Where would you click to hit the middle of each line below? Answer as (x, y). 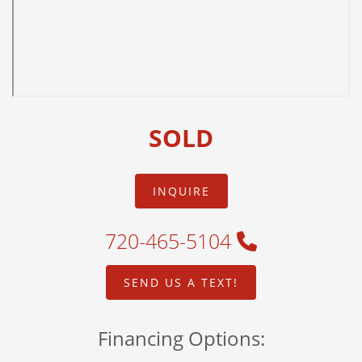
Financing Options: (181, 339)
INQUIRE (181, 192)
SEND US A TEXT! (181, 283)
